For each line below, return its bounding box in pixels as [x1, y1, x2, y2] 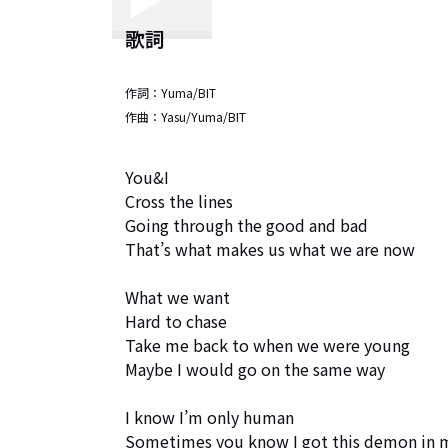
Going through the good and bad [125, 213, 372, 237]
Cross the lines [125, 189, 233, 213]
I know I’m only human [125, 405, 294, 429]
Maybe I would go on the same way [125, 357, 385, 381]
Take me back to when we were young [125, 333, 414, 357]
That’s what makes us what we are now [125, 237, 419, 261]
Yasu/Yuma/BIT [161, 108, 246, 125]
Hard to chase [125, 309, 227, 333]
